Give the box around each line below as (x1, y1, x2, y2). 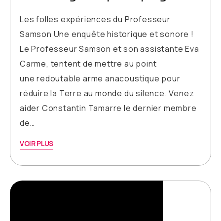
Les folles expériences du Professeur (20, 13, 171, 25)
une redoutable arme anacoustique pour (20, 73, 181, 84)
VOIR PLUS (20, 138, 54, 148)
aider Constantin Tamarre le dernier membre (20, 102, 197, 113)
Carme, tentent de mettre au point (20, 58, 157, 69)
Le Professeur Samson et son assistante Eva (20, 43, 199, 54)
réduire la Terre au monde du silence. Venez (20, 87, 194, 99)
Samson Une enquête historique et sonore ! (20, 28, 194, 39)
